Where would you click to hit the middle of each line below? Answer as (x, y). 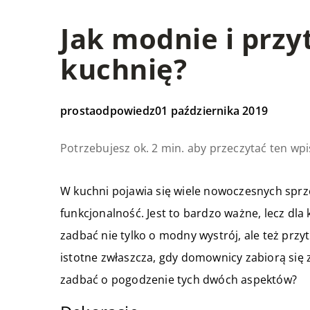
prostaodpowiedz (108, 110)
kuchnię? (124, 69)
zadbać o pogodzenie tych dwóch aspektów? (180, 279)
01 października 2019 (211, 110)
